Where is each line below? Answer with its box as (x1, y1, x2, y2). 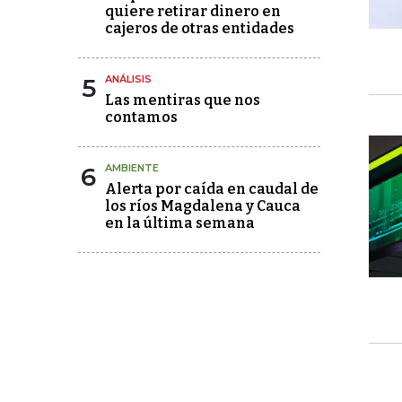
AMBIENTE (105, 162, 159, 174)
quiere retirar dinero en (105, 3, 281, 20)
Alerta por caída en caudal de (105, 180, 319, 197)
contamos (105, 109, 178, 126)
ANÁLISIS (105, 73, 152, 85)
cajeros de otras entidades (105, 20, 294, 37)
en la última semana (105, 214, 255, 232)
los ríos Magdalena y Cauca (105, 197, 301, 214)
